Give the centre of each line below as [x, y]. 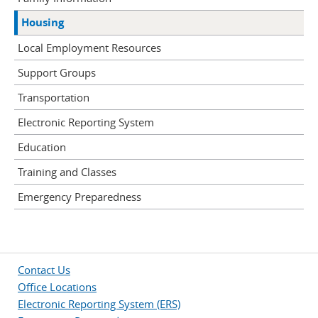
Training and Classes [67, 172]
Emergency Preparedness [79, 197]
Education [42, 147]
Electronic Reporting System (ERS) [99, 304]
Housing [43, 22]
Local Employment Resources [89, 48]
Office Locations [57, 287]
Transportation [54, 97]
